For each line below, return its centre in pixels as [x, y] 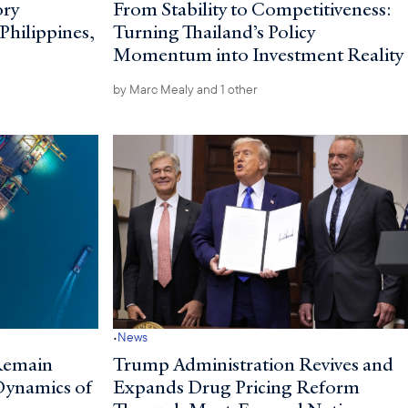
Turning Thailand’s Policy [214, 32]
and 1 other [225, 90]
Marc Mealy [161, 90]
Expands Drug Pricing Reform [236, 387]
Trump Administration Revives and [253, 364]
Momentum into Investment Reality [258, 55]
